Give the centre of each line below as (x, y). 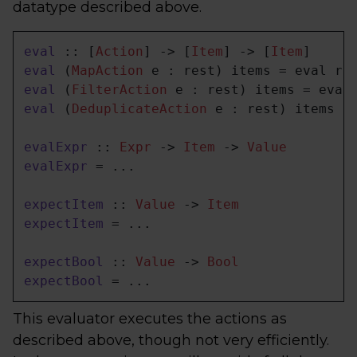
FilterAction (120, 90)
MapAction (108, 71)
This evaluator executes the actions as (150, 319)
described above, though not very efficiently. (171, 340)
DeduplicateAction (139, 109)
